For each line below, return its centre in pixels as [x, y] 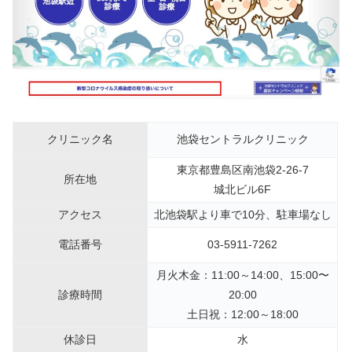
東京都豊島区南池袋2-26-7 [242, 169]
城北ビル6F [242, 189]
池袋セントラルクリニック [242, 139]
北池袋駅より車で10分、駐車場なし [242, 214]
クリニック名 [80, 139]
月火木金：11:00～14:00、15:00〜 [242, 275]
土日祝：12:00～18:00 [242, 314]
